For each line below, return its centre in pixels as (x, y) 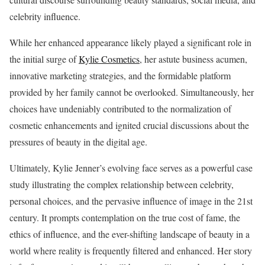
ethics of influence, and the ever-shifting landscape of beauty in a (130, 234)
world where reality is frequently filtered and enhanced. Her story (131, 251)
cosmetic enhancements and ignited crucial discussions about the (129, 125)
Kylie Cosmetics (109, 59)
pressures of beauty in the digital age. (78, 142)
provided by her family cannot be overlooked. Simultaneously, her (132, 92)
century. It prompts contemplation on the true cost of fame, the (125, 218)
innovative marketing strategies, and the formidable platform (120, 76)
